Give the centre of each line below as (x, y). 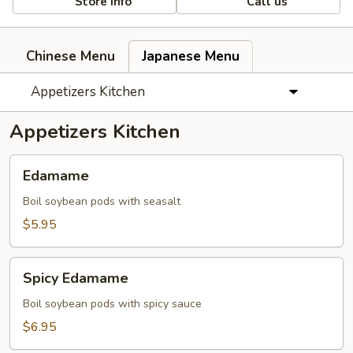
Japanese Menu (191, 56)
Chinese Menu (71, 56)
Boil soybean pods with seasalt (102, 201)
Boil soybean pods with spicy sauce (112, 304)
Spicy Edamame (76, 278)
